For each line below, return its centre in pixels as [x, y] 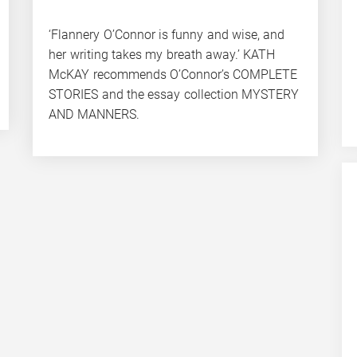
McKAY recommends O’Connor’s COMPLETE [173, 74]
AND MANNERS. [94, 114]
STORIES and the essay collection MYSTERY [174, 94]
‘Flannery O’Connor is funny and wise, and [167, 34]
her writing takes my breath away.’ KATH [162, 54]
